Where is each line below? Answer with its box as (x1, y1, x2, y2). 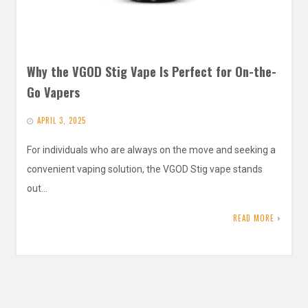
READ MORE (233, 212, 274, 223)
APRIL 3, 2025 (37, 114, 86, 126)
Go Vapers (27, 82, 80, 101)
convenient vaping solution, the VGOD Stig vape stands (27, 163, 263, 175)
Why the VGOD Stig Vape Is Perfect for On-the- (27, 61, 276, 80)
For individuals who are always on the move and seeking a (27, 144, 276, 155)
